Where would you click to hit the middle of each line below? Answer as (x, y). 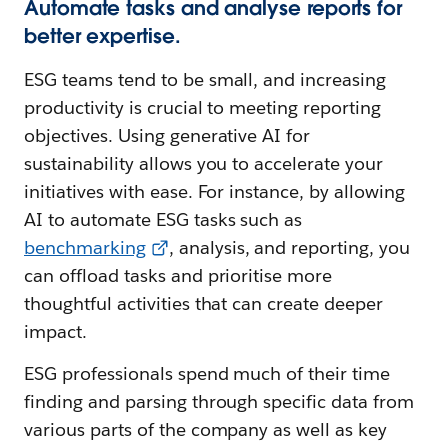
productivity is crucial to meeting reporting (203, 108)
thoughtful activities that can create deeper (204, 304)
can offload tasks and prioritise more (178, 276)
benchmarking (85, 248)
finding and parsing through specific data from (219, 402)
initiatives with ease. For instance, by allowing (214, 192)
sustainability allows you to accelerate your (204, 164)
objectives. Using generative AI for (167, 136)
